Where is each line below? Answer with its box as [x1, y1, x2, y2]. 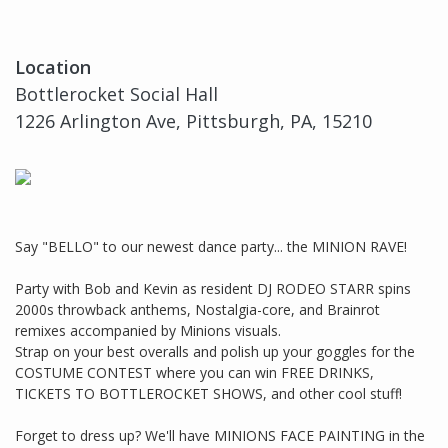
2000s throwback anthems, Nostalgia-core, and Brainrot [15, 299, 380, 319]
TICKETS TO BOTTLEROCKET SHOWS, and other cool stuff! [15, 383, 402, 403]
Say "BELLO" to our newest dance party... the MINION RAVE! [15, 236, 407, 256]
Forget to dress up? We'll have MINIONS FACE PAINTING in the [15, 425, 425, 445]
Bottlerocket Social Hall [15, 81, 218, 106]
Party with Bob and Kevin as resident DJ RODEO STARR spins [15, 278, 411, 298]
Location [15, 54, 91, 79]
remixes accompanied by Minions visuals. [15, 320, 281, 340]
